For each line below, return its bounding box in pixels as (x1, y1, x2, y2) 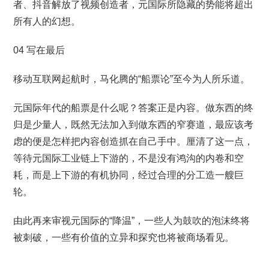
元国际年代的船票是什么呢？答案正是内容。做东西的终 (13, 103, 254, 113)
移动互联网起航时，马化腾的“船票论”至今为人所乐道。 (13, 74, 250, 84)
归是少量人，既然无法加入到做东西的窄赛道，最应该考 (13, 119, 254, 130)
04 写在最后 (13, 45, 65, 55)
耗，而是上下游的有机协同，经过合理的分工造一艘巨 (13, 170, 244, 180)
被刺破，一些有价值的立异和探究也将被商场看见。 (13, 232, 235, 243)
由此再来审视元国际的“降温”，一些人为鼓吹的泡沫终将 (13, 216, 250, 226)
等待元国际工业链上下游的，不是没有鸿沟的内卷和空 (13, 153, 244, 163)
